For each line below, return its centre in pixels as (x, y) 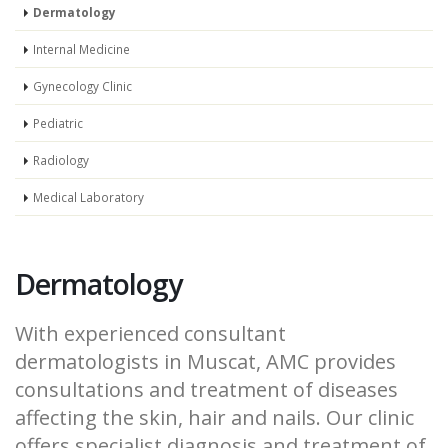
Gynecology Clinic (82, 86)
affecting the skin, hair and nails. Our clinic (214, 418)
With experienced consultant (150, 334)
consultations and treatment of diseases (206, 390)
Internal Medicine (81, 49)
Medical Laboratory (88, 197)
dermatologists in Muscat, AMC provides (205, 362)
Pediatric (58, 123)
